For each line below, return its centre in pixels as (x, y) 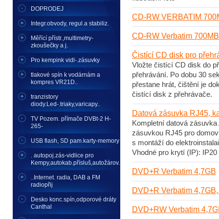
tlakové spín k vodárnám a (66, 75)
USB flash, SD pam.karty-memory (75, 141)
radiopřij (42, 185)
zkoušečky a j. (49, 45)
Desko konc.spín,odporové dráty (74, 199)
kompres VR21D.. (54, 82)
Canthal (41, 207)
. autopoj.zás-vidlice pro (62, 155)
